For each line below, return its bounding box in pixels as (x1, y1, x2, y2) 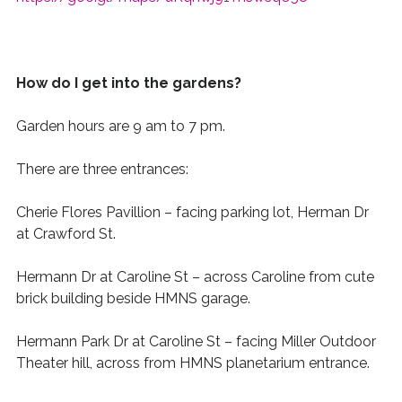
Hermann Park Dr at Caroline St (15, 333, 221, 350)
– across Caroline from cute (188, 268, 374, 285)
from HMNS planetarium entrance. (139, 354, 370, 371)
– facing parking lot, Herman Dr (163, 204, 369, 221)
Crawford (32, 225, 95, 242)
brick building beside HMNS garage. (15, 290, 250, 307)
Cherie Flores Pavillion (15, 204, 161, 221)
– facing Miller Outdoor (220, 333, 376, 350)
